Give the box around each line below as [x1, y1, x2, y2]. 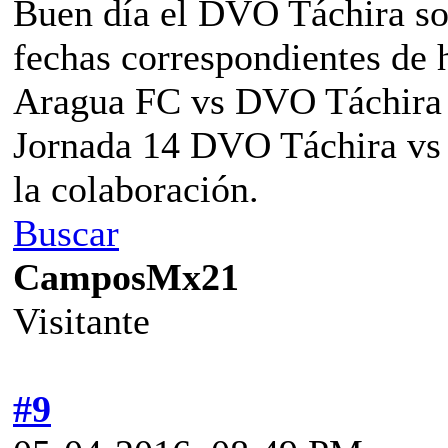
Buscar [13, 211, 119, 254]
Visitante [13, 299, 150, 342]
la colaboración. [13, 167, 259, 210]
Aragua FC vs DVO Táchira [13, 79, 442, 122]
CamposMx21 [13, 255, 239, 298]
